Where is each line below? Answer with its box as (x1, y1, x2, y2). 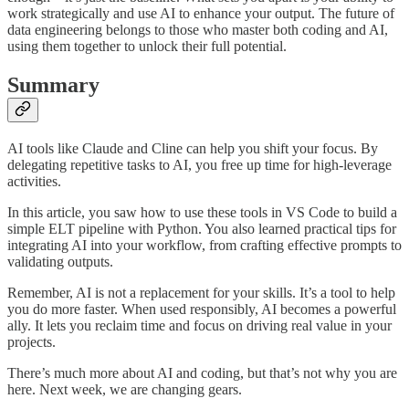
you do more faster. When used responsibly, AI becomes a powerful (7, 300, 396, 317)
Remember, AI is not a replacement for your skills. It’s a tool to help (7, 284, 395, 300)
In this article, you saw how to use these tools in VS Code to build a (7, 204, 397, 220)
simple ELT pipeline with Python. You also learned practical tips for (7, 220, 396, 236)
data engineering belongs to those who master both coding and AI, (7, 22, 388, 38)
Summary (7, 72, 100, 97)
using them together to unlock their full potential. (7, 38, 287, 55)
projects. (7, 333, 56, 350)
